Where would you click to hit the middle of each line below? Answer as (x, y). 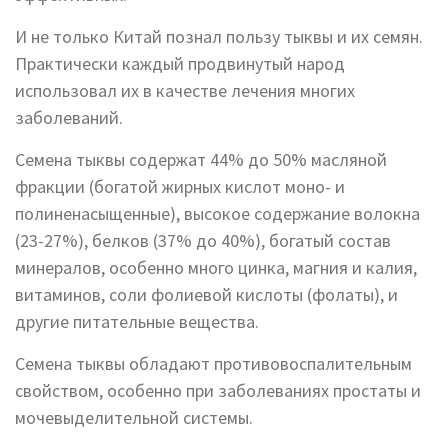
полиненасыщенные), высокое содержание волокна (217, 214)
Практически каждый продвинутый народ (180, 64)
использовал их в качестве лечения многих (185, 91)
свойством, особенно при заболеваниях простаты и (218, 391)
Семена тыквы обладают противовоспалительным (213, 364)
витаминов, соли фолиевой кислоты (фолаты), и (206, 295)
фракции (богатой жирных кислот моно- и (180, 187)
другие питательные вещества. (137, 322)
